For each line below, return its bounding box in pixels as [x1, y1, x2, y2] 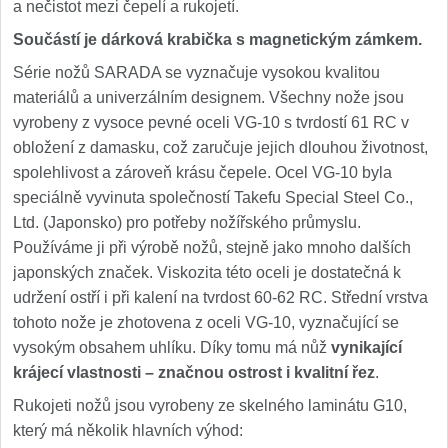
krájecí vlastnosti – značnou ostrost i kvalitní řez [13, 364, 375, 381]
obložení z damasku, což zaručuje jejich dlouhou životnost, [13, 139, 428, 156]
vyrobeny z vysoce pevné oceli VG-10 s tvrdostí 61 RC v [13, 114, 409, 131]
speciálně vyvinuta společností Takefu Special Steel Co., [13, 189, 413, 206]
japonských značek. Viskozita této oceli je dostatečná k [13, 264, 401, 281]
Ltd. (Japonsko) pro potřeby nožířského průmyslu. [13, 214, 361, 231]
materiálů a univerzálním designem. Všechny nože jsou [13, 89, 404, 106]
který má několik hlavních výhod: [13, 422, 243, 439]
